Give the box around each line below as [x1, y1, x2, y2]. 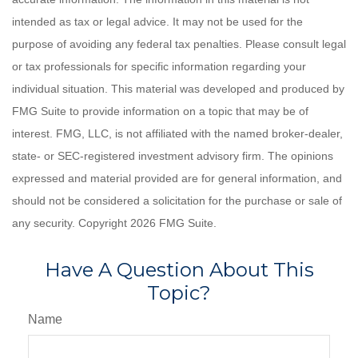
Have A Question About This [44, 258, 314, 282]
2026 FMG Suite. [130, 217, 217, 230]
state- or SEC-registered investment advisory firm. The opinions [12, 149, 333, 163]
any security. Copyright [12, 217, 130, 230]
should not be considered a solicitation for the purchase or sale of [12, 194, 342, 208]
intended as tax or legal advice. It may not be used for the [12, 15, 303, 29]
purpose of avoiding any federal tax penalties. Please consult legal [12, 38, 346, 51]
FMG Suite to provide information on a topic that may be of [12, 105, 308, 118]
